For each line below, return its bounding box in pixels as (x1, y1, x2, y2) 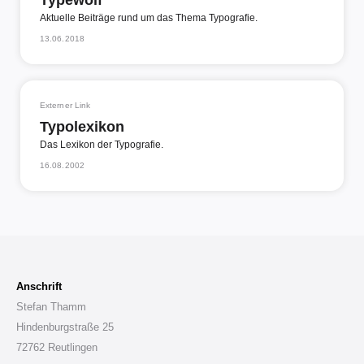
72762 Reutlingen (16, 340, 97, 353)
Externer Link (40, 100, 91, 110)
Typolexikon (40, 119, 124, 136)
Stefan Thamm (16, 300, 86, 313)
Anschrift (16, 279, 62, 292)
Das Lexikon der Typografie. (40, 139, 163, 151)
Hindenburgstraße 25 (16, 320, 114, 333)
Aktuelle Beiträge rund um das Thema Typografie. (40, 12, 258, 24)
